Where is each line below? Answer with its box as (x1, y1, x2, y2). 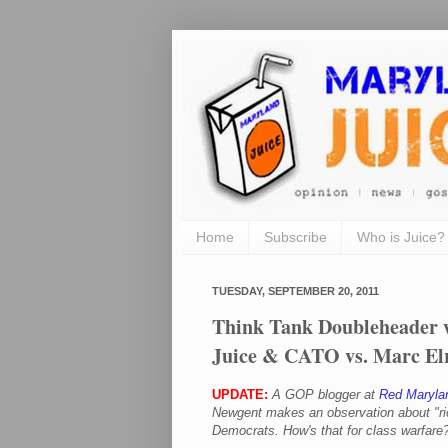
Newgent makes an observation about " (212, 404, 439, 420)
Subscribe (264, 229, 327, 246)
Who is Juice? (357, 229, 445, 246)
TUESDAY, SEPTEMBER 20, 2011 (212, 284, 379, 297)
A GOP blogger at (272, 386, 379, 402)
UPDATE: (212, 386, 268, 402)
